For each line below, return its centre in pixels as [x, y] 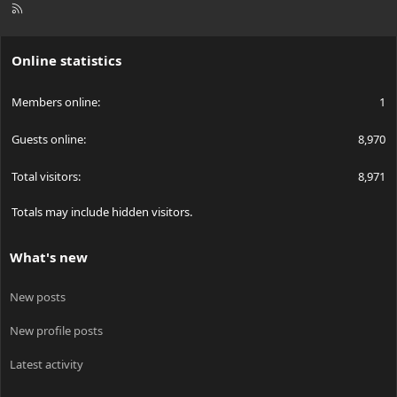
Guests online [47, 139]
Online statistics [66, 60]
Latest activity [47, 364]
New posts [38, 296]
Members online [54, 101]
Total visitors [45, 176]
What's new [49, 257]
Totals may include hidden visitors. [102, 211]
